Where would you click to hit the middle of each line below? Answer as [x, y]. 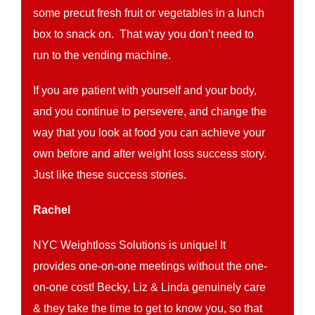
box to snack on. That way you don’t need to [144, 34]
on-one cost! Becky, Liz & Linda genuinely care [150, 287]
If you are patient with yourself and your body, [145, 90]
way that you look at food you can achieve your [149, 133]
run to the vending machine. [102, 55]
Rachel [56, 210]
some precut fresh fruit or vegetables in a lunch [149, 13]
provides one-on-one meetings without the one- [150, 266]
